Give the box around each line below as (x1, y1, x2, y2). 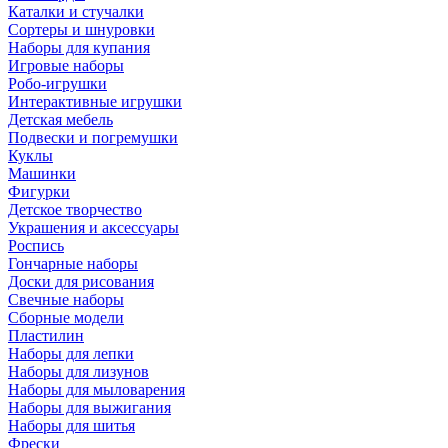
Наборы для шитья (8, 417, 135, 434)
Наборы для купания (8, 39, 150, 56)
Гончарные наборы (8, 255, 138, 272)
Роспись (8, 237, 64, 254)
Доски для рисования (8, 273, 154, 290)
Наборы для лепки (8, 345, 134, 362)
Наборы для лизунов (8, 363, 149, 380)
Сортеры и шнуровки (8, 21, 155, 38)
